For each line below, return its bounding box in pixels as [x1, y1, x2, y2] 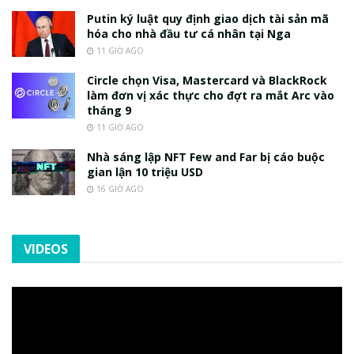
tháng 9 [87, 103, 131, 119]
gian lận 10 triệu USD [87, 164, 203, 180]
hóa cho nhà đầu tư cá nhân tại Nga [87, 26, 291, 42]
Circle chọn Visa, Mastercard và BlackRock [87, 73, 327, 88]
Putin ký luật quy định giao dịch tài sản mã [87, 11, 329, 27]
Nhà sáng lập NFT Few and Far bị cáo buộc [87, 149, 325, 165]
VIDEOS [24, 240, 68, 258]
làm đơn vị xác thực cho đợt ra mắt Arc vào [87, 88, 334, 104]
